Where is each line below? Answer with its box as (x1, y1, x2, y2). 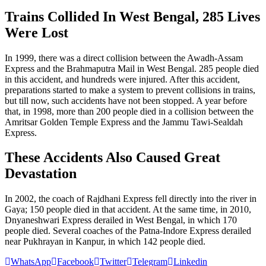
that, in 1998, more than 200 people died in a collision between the (5, 106, 254, 116)
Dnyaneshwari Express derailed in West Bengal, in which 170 (5, 215, 237, 226)
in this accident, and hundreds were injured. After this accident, (5, 74, 240, 84)
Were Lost (5, 24, 68, 40)
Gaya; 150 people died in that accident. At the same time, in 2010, (5, 204, 251, 215)
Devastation (5, 166, 77, 182)
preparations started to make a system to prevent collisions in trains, (5, 84, 255, 95)
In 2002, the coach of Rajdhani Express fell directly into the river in (5, 194, 256, 204)
